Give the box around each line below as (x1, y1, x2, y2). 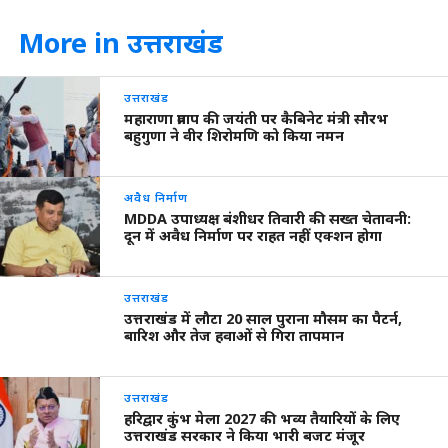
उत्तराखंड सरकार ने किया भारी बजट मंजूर (124, 426, 366, 446)
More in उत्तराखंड (18, 24, 223, 62)
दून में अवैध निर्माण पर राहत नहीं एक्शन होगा (124, 226, 383, 246)
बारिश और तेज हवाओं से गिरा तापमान (124, 326, 345, 346)
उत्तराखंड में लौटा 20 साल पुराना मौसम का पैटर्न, (124, 309, 403, 329)
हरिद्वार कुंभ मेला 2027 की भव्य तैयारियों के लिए (124, 409, 401, 429)
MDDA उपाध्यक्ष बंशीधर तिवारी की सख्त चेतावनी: (124, 209, 412, 229)
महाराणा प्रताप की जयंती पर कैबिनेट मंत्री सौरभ (124, 109, 389, 129)
